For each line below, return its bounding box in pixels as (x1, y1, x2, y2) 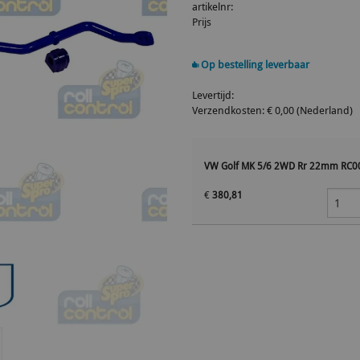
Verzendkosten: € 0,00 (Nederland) (192, 103, 353, 117)
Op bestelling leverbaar (198, 57, 309, 72)
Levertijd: (192, 88, 234, 102)
